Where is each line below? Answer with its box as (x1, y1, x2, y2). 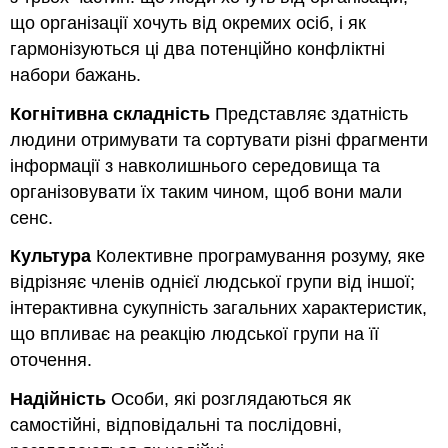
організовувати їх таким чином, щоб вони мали (10, 181, 403, 202)
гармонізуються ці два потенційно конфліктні (10, 38, 386, 59)
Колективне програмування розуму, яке (91, 246, 426, 267)
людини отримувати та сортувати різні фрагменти (10, 129, 429, 150)
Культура (10, 246, 92, 267)
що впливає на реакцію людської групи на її (10, 324, 380, 345)
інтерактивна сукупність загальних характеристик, (10, 298, 428, 319)
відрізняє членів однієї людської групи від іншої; (10, 272, 416, 293)
